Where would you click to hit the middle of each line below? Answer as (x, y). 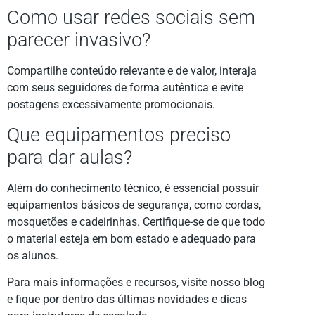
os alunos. (33, 255)
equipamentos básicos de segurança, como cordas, (134, 205)
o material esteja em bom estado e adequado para (131, 238)
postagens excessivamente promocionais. (111, 105)
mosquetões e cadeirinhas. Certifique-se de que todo (136, 221)
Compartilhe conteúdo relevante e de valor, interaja (132, 71)
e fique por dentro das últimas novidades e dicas (127, 299)
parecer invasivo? (79, 40)
